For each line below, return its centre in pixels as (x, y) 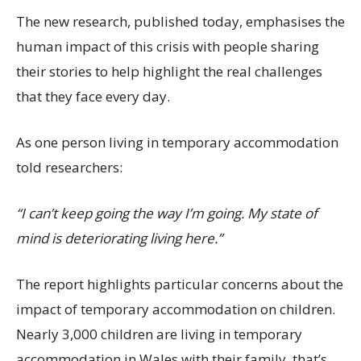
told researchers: (69, 168)
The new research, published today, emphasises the (180, 22)
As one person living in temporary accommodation (177, 143)
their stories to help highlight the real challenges (169, 72)
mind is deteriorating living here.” (119, 239)
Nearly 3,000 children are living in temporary (159, 334)
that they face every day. (93, 97)
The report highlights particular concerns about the (180, 284)
